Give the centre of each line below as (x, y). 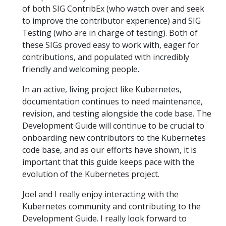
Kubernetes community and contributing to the (111, 207)
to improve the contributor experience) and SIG (111, 21)
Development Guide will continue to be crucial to (113, 126)
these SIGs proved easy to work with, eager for (111, 45)
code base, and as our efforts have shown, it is (109, 150)
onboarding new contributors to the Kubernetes (114, 138)
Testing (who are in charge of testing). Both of (110, 33)
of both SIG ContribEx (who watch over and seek (113, 9)
